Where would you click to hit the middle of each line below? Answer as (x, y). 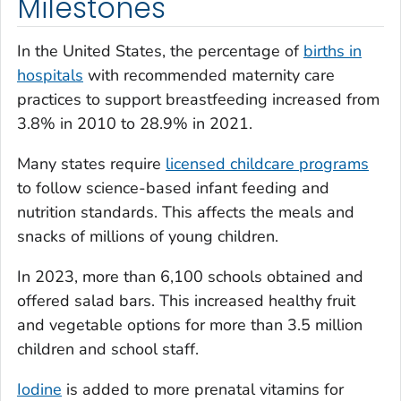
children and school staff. (108, 349)
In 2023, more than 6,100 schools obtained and (190, 276)
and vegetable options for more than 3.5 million (190, 324)
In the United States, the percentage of (160, 51)
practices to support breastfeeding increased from (198, 99)
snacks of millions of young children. (148, 236)
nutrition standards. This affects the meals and (186, 212)
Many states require (91, 163)
